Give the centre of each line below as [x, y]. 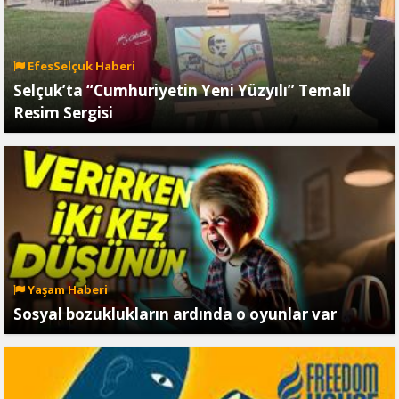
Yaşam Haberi [66, 289]
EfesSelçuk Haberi [80, 65]
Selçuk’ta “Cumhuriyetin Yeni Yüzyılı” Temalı [182, 90]
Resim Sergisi [63, 112]
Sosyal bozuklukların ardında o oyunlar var [175, 313]
